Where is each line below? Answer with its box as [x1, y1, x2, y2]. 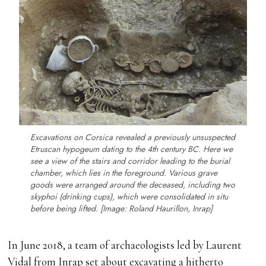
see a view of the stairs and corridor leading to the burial [30, 155, 230, 167]
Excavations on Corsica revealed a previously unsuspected [30, 131, 236, 144]
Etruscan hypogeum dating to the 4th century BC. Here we [30, 143, 233, 156]
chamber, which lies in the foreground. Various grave [30, 167, 218, 179]
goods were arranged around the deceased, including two [30, 179, 236, 191]
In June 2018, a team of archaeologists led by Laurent [8, 238, 242, 252]
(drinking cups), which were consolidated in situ [57, 191, 229, 203]
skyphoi [30, 191, 58, 203]
